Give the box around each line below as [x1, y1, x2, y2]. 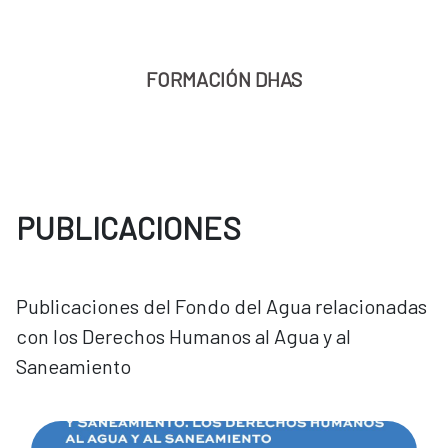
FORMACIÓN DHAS [146, 66, 302, 91]
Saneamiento [16, 353, 131, 378]
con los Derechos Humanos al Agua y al [16, 323, 351, 348]
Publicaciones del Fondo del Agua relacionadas [16, 293, 427, 318]
